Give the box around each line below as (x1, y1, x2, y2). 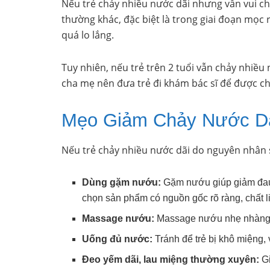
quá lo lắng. (61, 28, 114, 42)
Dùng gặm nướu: (82, 177, 162, 188)
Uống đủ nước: (82, 234, 153, 245)
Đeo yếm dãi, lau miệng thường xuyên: (82, 254, 260, 265)
